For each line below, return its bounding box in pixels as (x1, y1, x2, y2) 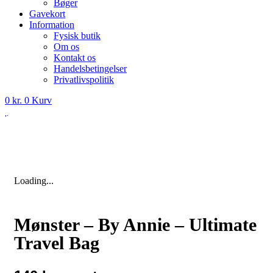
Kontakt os (54, 52, 96, 63)
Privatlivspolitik (54, 74, 114, 85)
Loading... (14, 175, 54, 186)
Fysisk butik (54, 30, 101, 41)
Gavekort (29, 8, 65, 19)
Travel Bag (14, 232, 99, 253)
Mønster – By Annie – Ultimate (14, 214, 257, 235)
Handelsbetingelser (54, 63, 127, 74)
